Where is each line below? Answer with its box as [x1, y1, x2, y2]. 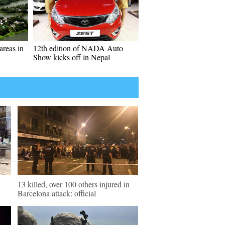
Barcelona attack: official [18, 188, 96, 198]
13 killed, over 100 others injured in [18, 179, 130, 189]
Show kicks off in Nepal [33, 52, 110, 62]
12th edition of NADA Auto [33, 43, 123, 53]
